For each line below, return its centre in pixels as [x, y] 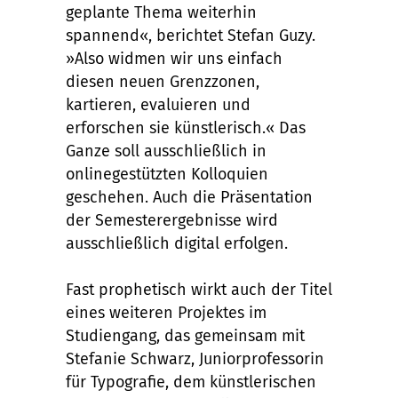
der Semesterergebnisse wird [172, 220]
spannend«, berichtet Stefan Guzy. [191, 36]
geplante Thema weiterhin [161, 12]
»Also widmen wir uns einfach [174, 59]
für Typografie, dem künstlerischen [191, 382]
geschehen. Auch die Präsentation [189, 197]
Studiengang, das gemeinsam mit [185, 336]
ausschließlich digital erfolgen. [177, 243]
